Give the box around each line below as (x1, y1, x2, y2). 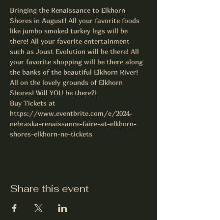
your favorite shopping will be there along (10, 57, 145, 66)
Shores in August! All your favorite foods (10, 16, 141, 25)
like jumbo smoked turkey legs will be (10, 27, 130, 35)
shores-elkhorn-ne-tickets (10, 130, 92, 138)
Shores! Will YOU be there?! (10, 88, 97, 97)
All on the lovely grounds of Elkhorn (10, 78, 125, 86)
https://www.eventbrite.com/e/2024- (10, 109, 133, 117)
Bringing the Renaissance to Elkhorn (10, 6, 127, 14)
